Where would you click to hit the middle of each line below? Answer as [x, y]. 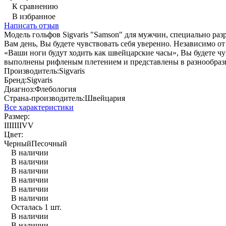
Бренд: [15, 80]
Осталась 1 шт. [36, 207]
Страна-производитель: [44, 98]
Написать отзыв [32, 25]
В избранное [34, 16]
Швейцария [105, 98]
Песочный [49, 143]
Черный [18, 143]
